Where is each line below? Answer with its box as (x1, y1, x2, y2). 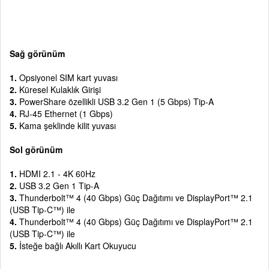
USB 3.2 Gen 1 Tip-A (17, 180, 99, 192)
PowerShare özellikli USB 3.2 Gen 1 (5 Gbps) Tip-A (19, 95, 214, 108)
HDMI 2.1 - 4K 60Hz (17, 168, 95, 180)
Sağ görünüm (10, 47, 65, 60)
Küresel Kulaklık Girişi (17, 83, 101, 96)
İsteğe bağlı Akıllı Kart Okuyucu (17, 240, 136, 252)
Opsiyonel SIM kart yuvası (17, 71, 118, 84)
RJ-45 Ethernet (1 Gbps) (19, 107, 113, 120)
